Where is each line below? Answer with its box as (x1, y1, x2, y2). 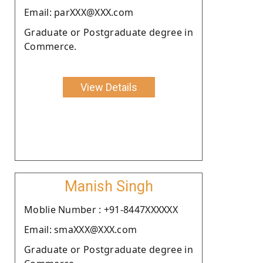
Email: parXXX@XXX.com (24, 5, 134, 19)
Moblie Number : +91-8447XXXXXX (24, 203, 178, 216)
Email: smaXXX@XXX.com (24, 222, 137, 236)
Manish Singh (64, 177, 153, 195)
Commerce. (24, 39, 77, 53)
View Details (80, 80, 137, 93)
